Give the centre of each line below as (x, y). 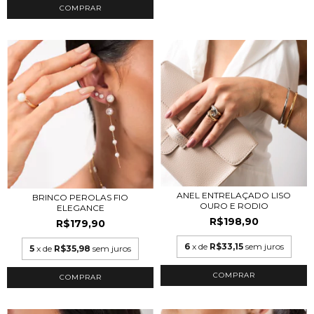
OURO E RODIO (234, 206)
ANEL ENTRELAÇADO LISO (234, 196)
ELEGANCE (80, 207)
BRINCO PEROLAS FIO (80, 197)
